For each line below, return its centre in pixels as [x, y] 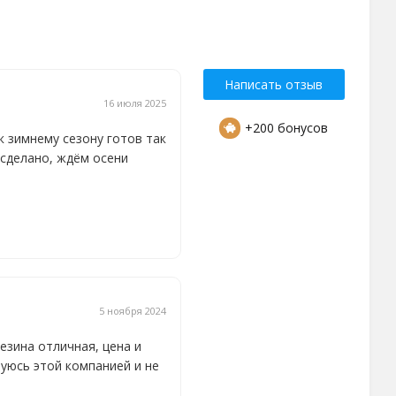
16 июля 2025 [135, 103]
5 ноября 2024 [133, 310]
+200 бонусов [286, 128]
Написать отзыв [274, 84]
